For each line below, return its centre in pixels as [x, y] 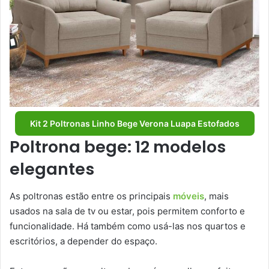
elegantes [52, 169]
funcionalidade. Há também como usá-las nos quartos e [128, 226]
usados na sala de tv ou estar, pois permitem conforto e [127, 211]
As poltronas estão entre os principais [91, 196]
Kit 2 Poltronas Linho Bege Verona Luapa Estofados [134, 124]
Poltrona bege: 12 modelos [118, 147]
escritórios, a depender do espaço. [85, 241]
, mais [216, 196]
